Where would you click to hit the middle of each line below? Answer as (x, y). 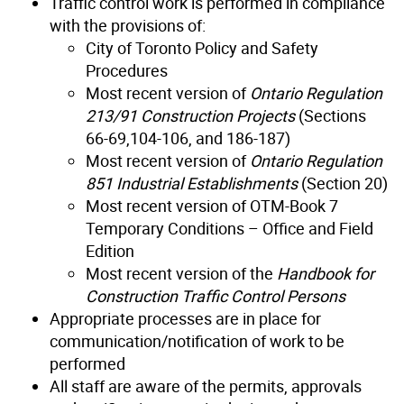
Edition (110, 250)
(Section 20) (343, 183)
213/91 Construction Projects (190, 115)
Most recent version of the (181, 273)
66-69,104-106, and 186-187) (188, 138)
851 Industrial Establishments (192, 183)
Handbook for (326, 273)
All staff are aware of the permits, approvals (206, 386)
